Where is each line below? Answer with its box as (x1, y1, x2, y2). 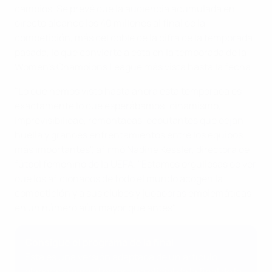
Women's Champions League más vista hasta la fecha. (15, 60, 253, 74)
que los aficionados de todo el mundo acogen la (15, 172, 223, 186)
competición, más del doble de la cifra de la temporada (15, 31, 253, 45)
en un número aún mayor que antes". (15, 201, 177, 215)
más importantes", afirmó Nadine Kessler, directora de (15, 143, 250, 157)
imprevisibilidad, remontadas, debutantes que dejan (15, 114, 243, 127)
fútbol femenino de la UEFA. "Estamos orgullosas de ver (15, 157, 256, 171)
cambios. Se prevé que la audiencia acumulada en (15, 2, 235, 16)
